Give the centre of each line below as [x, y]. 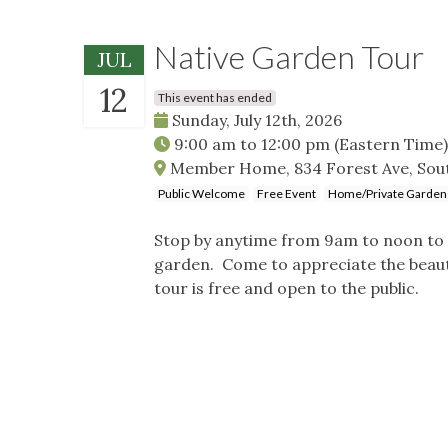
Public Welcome [201, 193]
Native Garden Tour [289, 56]
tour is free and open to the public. [286, 287]
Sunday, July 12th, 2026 [255, 119]
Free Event [286, 193]
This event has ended [215, 97]
